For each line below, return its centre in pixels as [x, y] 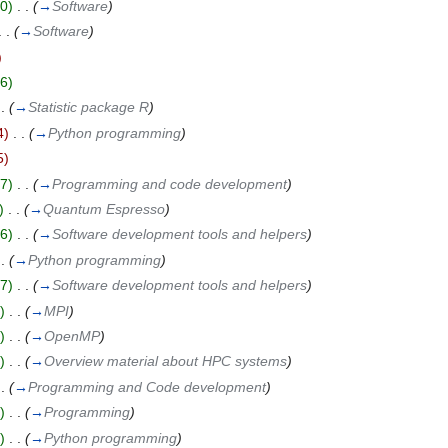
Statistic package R [88, 107]
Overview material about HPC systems [165, 361]
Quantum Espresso [103, 209]
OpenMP [71, 336]
